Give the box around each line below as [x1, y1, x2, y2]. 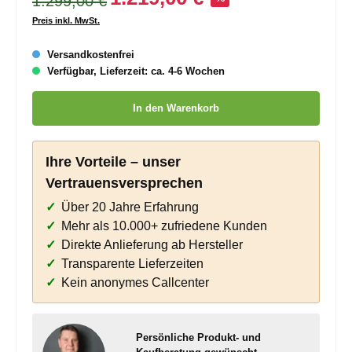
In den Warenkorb [133, 102, 219, 115]
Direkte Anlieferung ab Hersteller [61, 238, 244, 252]
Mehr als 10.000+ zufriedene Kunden [61, 219, 268, 233]
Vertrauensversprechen [46, 175, 203, 192]
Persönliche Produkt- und [135, 331, 261, 343]
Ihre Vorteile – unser [46, 154, 181, 170]
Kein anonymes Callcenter [61, 276, 210, 290]
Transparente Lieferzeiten [61, 257, 204, 271]
